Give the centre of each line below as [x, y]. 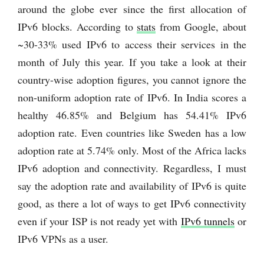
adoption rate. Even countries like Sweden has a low [132, 132]
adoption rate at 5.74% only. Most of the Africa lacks [132, 150]
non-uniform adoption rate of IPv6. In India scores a [132, 97]
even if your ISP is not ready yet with [99, 221]
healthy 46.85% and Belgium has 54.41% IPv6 [132, 115]
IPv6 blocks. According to [77, 26]
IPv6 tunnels [207, 221]
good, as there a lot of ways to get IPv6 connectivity [132, 203]
